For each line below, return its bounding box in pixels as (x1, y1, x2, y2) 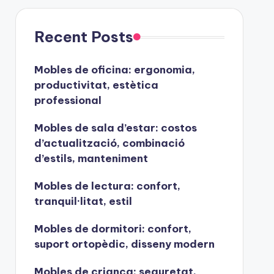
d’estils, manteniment (34, 152, 148, 165)
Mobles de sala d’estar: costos (34, 121, 197, 135)
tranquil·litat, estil (34, 194, 132, 208)
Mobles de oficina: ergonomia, (34, 63, 195, 76)
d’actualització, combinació (34, 136, 185, 150)
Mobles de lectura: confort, (34, 179, 180, 193)
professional (34, 94, 102, 107)
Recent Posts (34, 28, 133, 46)
